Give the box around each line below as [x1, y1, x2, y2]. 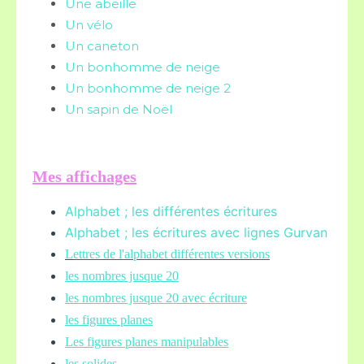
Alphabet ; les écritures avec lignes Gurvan [65, 223, 327, 240]
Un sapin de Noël [65, 101, 172, 117]
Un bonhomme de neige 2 [65, 80, 231, 96]
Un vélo [65, 16, 113, 32]
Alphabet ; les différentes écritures [65, 202, 277, 219]
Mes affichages [32, 167, 136, 185]
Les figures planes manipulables [65, 334, 228, 349]
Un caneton [65, 37, 139, 54]
